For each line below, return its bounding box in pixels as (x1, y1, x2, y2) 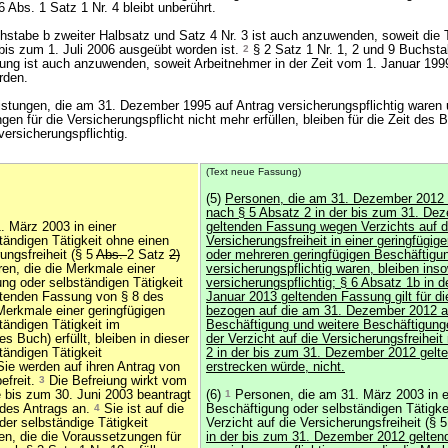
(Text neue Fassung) (206, 166, 301, 177)
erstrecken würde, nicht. (206, 360, 345, 374)
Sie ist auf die (100, 402, 184, 416)
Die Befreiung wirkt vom (45, 374, 187, 388)
